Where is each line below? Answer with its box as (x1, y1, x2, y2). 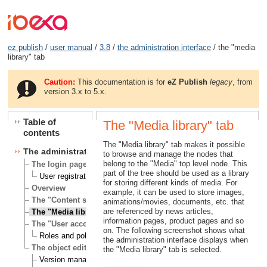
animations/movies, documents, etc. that (103, 197, 244, 206)
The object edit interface (32, 243, 121, 253)
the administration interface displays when (103, 235, 248, 244)
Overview (32, 184, 66, 193)
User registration (39, 172, 96, 181)
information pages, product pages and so (103, 216, 244, 225)
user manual (49, 43, 92, 52)
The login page (32, 160, 88, 169)
